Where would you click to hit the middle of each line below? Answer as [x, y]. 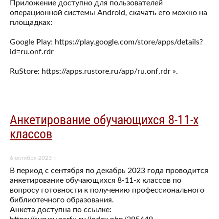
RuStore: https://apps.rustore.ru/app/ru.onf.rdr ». [94, 71]
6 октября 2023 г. [33, 158]
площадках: [31, 22]
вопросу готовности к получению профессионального [107, 190]
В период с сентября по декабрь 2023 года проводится [109, 171]
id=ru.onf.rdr [32, 52]
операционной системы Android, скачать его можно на [109, 12]
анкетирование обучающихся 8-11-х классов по [96, 181]
